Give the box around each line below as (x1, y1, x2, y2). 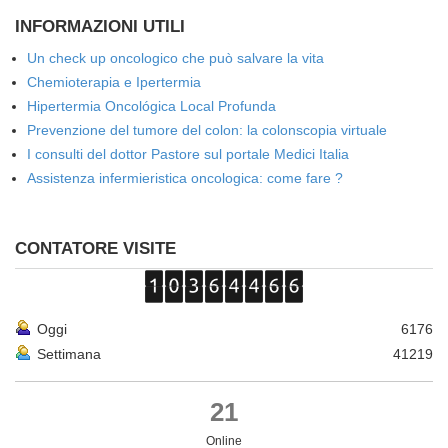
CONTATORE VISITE (15, 238, 176, 258)
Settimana (37, 345, 101, 362)
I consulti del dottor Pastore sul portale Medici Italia (27, 145, 349, 162)
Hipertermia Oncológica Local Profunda (27, 97, 276, 114)
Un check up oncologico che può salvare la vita (27, 49, 324, 66)
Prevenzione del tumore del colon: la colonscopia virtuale (27, 121, 387, 138)
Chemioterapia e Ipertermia (27, 73, 201, 90)
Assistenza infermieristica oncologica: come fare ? (27, 169, 343, 186)
